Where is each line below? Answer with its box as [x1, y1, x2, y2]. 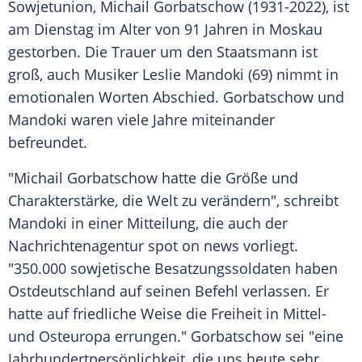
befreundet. [8, 133, 87, 153]
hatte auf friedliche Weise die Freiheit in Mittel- [8, 304, 326, 324]
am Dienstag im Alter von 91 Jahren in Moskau [8, 19, 322, 40]
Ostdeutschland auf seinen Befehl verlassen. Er [8, 281, 329, 301]
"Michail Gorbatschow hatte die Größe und [8, 168, 298, 188]
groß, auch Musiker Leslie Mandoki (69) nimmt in [8, 65, 339, 85]
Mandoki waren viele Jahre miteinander [8, 110, 275, 130]
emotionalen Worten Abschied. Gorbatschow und [8, 87, 344, 107]
